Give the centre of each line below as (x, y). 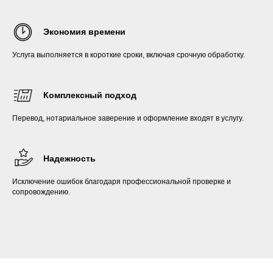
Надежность (69, 158)
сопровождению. (41, 192)
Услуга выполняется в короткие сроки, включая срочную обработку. (129, 55)
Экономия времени (84, 31)
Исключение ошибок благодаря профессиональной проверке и (122, 181)
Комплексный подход (90, 95)
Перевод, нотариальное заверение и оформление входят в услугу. (128, 118)
